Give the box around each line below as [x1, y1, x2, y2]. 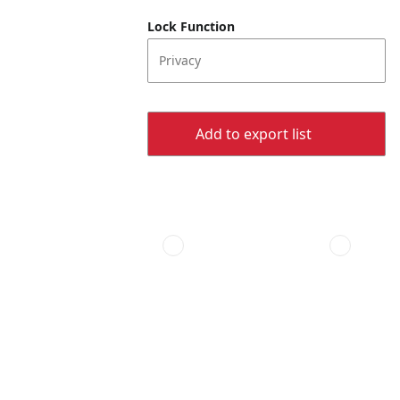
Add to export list [195, 124, 312, 144]
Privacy [159, 52, 202, 69]
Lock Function [147, 18, 236, 35]
